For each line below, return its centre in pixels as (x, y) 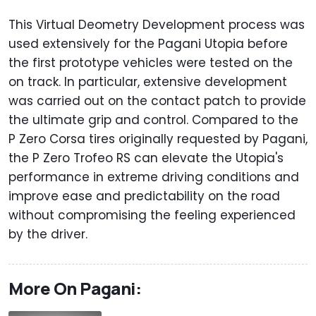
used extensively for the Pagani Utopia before (148, 44)
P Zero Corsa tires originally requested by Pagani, (158, 139)
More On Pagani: (75, 288)
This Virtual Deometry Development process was (157, 25)
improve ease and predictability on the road (144, 196)
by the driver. (50, 235)
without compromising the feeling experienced (152, 215)
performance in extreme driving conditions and (154, 177)
